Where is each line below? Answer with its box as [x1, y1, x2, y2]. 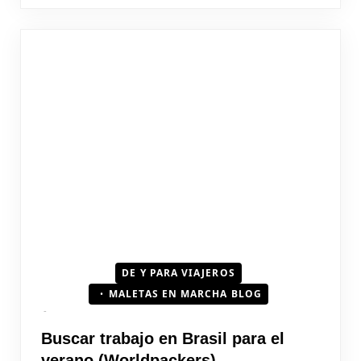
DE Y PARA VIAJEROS [122, 265, 235, 280]
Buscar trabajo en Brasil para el [41, 329, 284, 347]
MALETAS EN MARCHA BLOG [109, 286, 262, 301]
